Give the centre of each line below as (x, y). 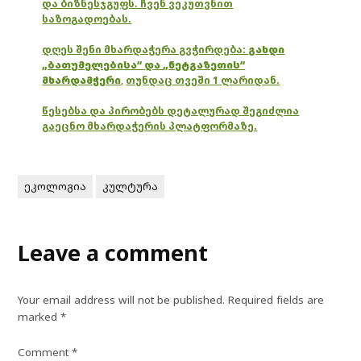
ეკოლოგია (56, 187)
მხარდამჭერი (82, 81)
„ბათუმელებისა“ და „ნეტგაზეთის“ (144, 65)
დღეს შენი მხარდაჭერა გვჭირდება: (145, 50)
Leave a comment (113, 253)
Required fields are (276, 300)
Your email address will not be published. (122, 300)
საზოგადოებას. (87, 19)
